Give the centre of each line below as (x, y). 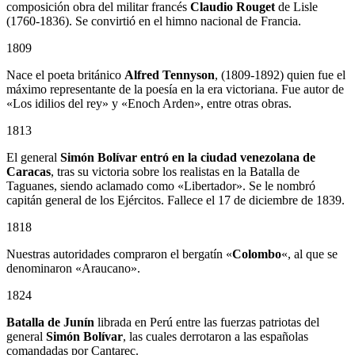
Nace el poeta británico (65, 75)
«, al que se (309, 254)
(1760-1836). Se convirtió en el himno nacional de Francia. (154, 21)
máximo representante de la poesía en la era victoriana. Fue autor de (175, 90)
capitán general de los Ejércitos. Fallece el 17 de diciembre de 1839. (176, 200)
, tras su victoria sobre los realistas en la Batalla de (175, 172)
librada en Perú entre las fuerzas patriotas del (207, 323)
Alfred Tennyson (170, 75)
